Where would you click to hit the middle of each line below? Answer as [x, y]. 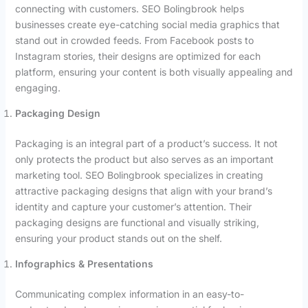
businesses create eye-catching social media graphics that [147, 24]
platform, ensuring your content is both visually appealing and [154, 71]
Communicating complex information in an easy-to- [129, 294]
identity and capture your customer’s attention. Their [133, 206]
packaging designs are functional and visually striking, [137, 222]
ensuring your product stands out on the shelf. [118, 238]
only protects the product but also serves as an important [144, 159]
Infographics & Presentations [84, 263]
